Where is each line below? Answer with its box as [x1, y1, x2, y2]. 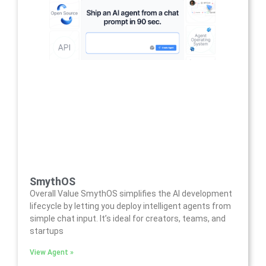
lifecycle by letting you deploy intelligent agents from [30, 201, 231, 211]
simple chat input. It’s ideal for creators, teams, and [30, 213, 226, 223]
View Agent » [30, 248, 74, 256]
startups [30, 226, 64, 236]
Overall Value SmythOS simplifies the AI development [30, 188, 232, 198]
